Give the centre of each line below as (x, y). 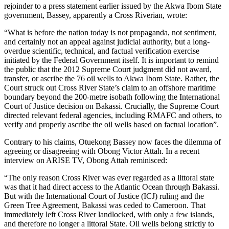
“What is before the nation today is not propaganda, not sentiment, (110, 32)
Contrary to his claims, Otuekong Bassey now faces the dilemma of (112, 142)
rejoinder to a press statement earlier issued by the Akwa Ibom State (113, 6)
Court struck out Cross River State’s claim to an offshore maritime (110, 87)
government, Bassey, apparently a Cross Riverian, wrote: (96, 15)
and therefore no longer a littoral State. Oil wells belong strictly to (109, 223)
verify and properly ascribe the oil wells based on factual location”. (111, 124)
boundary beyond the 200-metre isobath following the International (112, 97)
